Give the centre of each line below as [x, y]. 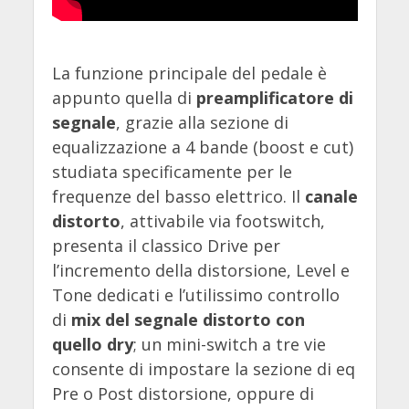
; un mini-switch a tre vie [229, 345]
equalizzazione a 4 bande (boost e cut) [202, 147]
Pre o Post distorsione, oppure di [183, 394]
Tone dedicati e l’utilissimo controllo [195, 295]
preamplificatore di [274, 98]
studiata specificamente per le [172, 172]
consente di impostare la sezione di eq [203, 369]
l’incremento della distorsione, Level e [200, 271]
